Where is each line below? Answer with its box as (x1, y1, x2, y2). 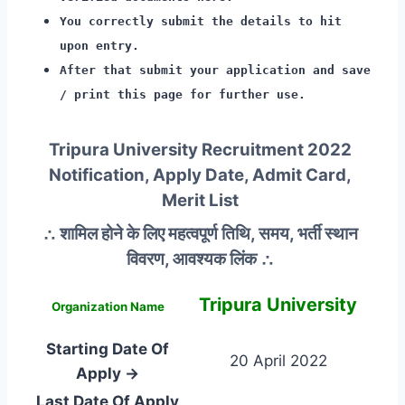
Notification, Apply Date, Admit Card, (49, 164, 352, 185)
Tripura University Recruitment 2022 (49, 138, 352, 160)
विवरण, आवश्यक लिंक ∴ (127, 248, 274, 269)
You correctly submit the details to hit (60, 14, 342, 28)
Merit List (162, 189, 239, 211)
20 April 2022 (229, 351, 327, 370)
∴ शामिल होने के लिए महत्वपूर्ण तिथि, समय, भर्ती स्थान (42, 222, 358, 244)
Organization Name (51, 298, 165, 314)
